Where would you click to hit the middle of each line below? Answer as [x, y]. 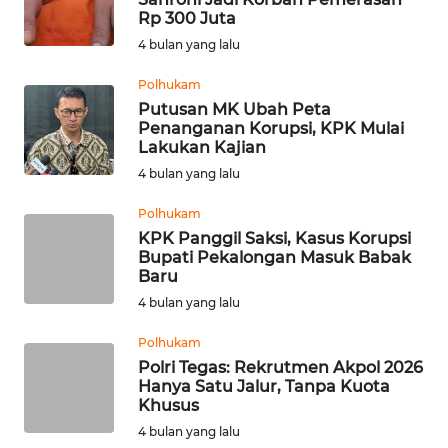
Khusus [168, 405]
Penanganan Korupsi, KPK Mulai [271, 128]
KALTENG [68, 432]
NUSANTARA [76, 62]
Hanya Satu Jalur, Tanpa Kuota [264, 386]
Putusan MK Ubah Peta [234, 109]
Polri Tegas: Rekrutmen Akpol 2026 [280, 367]
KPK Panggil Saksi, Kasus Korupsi [274, 238]
